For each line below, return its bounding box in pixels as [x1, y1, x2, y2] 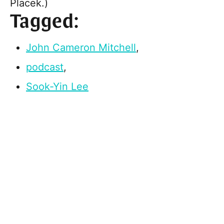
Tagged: [10, 9, 79, 34]
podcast [26, 60, 63, 73]
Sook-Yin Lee [26, 80, 88, 92]
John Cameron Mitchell [26, 41, 136, 53]
